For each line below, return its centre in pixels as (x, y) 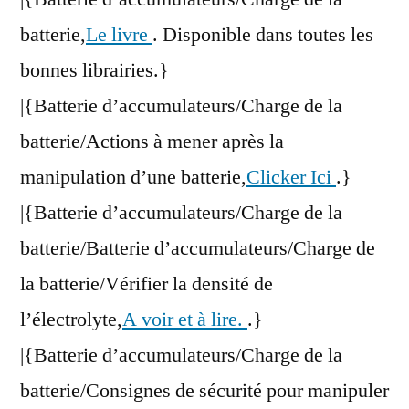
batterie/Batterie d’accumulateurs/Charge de (198, 249)
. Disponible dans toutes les (263, 35)
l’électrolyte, (71, 320)
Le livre (119, 35)
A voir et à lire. (185, 320)
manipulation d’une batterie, (133, 178)
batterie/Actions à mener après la (152, 142)
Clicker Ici (291, 178)
